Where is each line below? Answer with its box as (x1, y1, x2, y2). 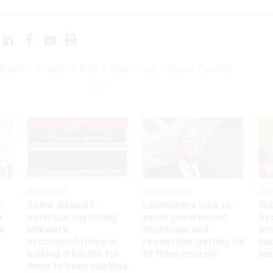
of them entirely (143, 247, 217, 260)
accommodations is (27, 235, 117, 247)
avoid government (143, 211, 227, 223)
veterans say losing (27, 211, 118, 223)
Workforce (27, 185, 66, 196)
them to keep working (27, 260, 128, 272)
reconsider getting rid (143, 235, 244, 247)
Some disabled (27, 199, 94, 211)
